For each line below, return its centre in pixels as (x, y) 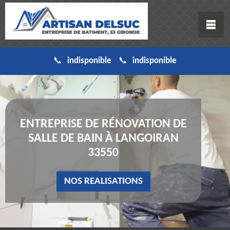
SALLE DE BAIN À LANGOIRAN (103, 139)
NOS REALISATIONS (103, 182)
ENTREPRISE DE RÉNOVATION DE (103, 124)
